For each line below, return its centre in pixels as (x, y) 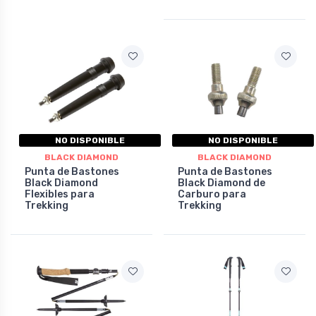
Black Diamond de (221, 183)
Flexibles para (60, 194)
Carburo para (212, 194)
